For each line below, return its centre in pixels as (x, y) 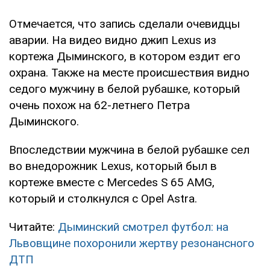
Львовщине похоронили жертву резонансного (132, 243)
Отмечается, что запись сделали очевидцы (124, 24)
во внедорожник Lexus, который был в (113, 166)
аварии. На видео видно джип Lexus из (113, 40)
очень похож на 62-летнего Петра (99, 105)
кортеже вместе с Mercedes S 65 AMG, (112, 182)
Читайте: (33, 227)
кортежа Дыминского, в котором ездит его (125, 56)
